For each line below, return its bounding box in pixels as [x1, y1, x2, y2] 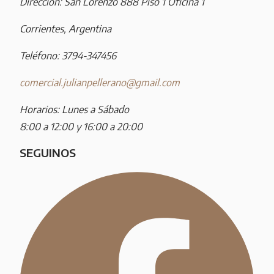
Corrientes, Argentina [20, 22, 111, 35]
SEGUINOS [20, 146, 76, 160]
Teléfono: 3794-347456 [20, 49, 116, 62]
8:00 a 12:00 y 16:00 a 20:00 [20, 120, 143, 133]
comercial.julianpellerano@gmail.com [20, 76, 180, 89]
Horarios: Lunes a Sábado [20, 103, 129, 116]
